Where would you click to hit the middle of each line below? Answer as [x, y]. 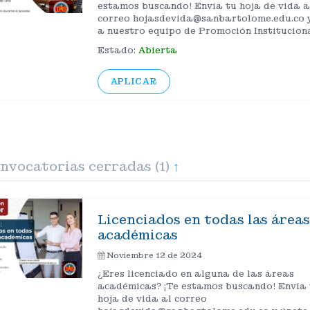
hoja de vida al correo [152, 299]
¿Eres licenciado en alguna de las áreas [195, 274]
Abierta [157, 50]
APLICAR [134, 81]
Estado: [118, 50]
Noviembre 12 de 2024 [156, 255]
